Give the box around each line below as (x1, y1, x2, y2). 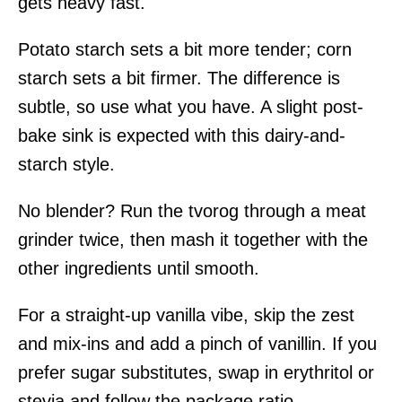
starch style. (18, 153, 115, 174)
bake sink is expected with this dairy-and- (18, 125, 345, 145)
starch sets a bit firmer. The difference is (18, 67, 340, 88)
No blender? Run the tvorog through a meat (18, 200, 366, 221)
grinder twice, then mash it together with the (18, 229, 368, 249)
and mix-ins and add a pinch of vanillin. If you (18, 333, 377, 354)
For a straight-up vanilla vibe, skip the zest (18, 304, 354, 325)
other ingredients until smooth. (18, 258, 259, 278)
